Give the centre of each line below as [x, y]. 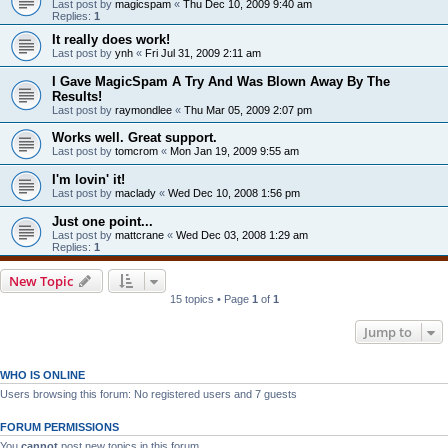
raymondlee [143, 109]
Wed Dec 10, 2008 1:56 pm [234, 192]
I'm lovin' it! [88, 179]
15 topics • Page [210, 298]
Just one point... [102, 221]
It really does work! [111, 39]
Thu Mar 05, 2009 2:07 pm [248, 109]
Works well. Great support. [134, 137]
